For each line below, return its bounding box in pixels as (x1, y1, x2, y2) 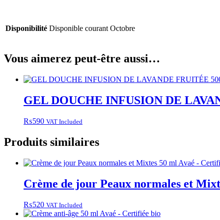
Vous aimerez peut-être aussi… (4, 52, 160, 65)
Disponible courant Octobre (49, 24, 135, 33)
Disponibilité (5, 24, 47, 33)
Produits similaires (4, 135, 99, 148)
